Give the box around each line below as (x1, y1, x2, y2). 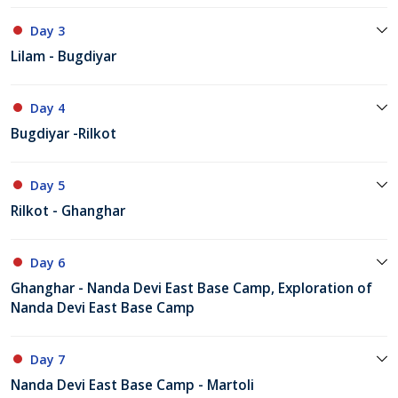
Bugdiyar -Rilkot (11, 124, 116, 144)
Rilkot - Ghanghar (11, 202, 125, 221)
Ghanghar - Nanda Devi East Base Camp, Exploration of (11, 279, 372, 298)
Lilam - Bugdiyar (11, 47, 116, 67)
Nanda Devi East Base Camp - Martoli (11, 376, 254, 395)
